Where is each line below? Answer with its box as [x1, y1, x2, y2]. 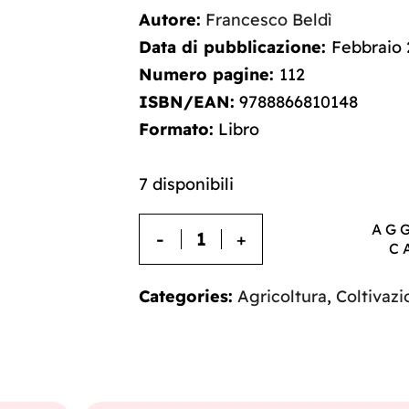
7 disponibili [139, 173, 234, 195]
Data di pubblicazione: [139, 37, 331, 58]
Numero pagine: [139, 64, 279, 86]
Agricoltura [237, 286, 327, 308]
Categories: [139, 286, 233, 308]
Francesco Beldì [205, 9, 331, 31]
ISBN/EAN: [139, 91, 235, 113]
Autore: [139, 9, 201, 31]
